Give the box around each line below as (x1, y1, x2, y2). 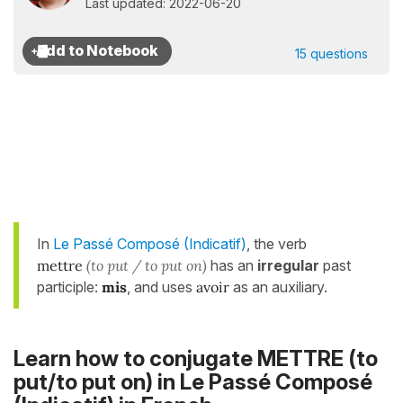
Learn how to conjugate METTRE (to (13, 345, 378, 372)
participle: (37, 278, 102, 296)
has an (207, 256, 257, 274)
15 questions (295, 46, 368, 61)
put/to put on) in (13, 369, 180, 396)
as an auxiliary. (229, 278, 327, 296)
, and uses (127, 278, 196, 296)
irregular (257, 256, 319, 274)
